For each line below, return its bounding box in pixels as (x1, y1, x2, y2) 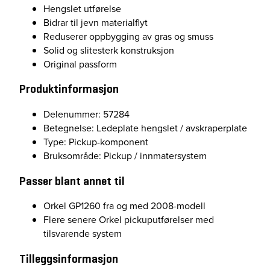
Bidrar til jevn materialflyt (43, 15, 148, 30)
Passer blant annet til (19, 174, 125, 188)
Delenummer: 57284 (43, 107, 130, 122)
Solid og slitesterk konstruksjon (43, 43, 174, 57)
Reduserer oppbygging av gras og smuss (43, 29, 213, 43)
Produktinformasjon (19, 82, 119, 96)
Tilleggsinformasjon (19, 252, 118, 266)
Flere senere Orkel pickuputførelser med (43, 213, 214, 227)
